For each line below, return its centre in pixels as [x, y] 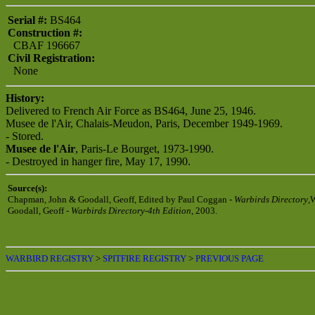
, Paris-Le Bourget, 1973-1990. [144, 149]
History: [25, 98]
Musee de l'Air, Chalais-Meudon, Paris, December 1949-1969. [144, 123]
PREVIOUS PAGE [230, 258]
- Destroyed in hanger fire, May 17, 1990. [98, 161]
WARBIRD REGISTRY [50, 258]
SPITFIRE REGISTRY [144, 258]
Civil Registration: [51, 58]
